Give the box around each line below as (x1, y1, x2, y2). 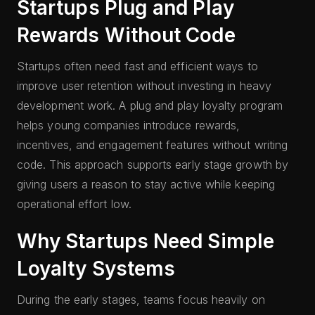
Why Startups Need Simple (17, 229, 274, 253)
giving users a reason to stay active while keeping (17, 177, 275, 191)
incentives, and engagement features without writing (17, 138, 288, 152)
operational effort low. (17, 197, 131, 211)
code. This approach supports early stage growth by (17, 157, 288, 172)
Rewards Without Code (17, 23, 236, 47)
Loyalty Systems (17, 257, 176, 281)
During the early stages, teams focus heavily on (17, 292, 265, 307)
